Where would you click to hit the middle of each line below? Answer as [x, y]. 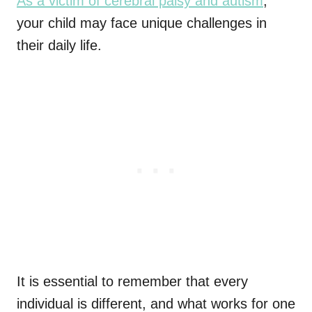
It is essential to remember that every [132, 281]
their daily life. [59, 45]
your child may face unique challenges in [142, 23]
